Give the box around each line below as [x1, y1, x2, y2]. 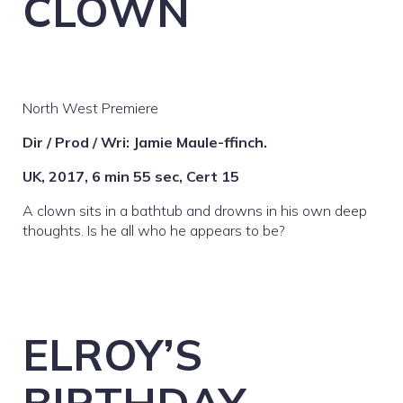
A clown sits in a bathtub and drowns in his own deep [22, 201, 367, 220]
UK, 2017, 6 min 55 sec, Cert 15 [22, 167, 239, 186]
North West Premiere [22, 99, 158, 118]
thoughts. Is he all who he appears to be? [22, 221, 285, 240]
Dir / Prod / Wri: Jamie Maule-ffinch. [22, 133, 267, 152]
